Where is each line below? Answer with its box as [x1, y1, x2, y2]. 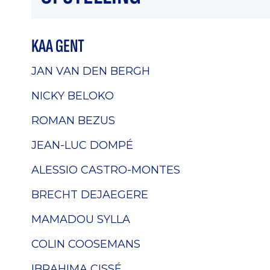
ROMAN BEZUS [31, 113, 115, 127]
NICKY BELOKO [31, 89, 114, 102]
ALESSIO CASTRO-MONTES [31, 163, 180, 176]
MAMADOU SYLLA [31, 212, 130, 225]
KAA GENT [31, 35, 84, 58]
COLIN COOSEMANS [31, 237, 140, 250]
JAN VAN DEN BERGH [31, 64, 150, 77]
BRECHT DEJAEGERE [31, 187, 148, 201]
